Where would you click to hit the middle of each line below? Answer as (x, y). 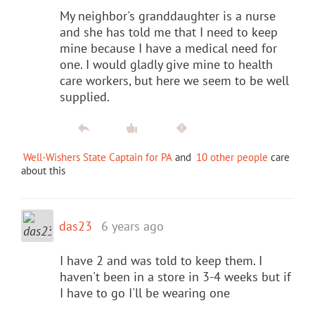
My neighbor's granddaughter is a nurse (168, 15)
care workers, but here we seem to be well (174, 80)
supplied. (85, 96)
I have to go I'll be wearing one (145, 292)
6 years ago (133, 226)
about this (43, 170)
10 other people (232, 157)
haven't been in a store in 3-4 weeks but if (175, 276)
